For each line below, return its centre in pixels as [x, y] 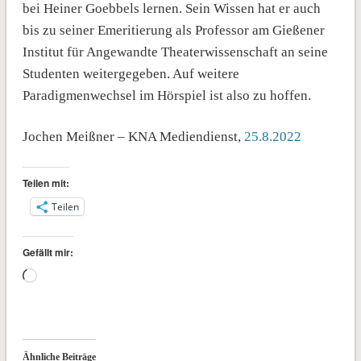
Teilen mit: [46, 183]
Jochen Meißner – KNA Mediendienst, [133, 136]
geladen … [67, 299]
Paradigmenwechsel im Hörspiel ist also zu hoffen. [166, 95]
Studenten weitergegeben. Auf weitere [131, 73]
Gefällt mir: [48, 252]
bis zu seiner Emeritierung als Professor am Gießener [173, 30]
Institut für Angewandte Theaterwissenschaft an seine [175, 52]
